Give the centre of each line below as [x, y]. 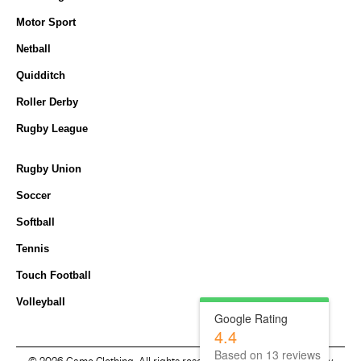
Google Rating [251, 319]
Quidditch [41, 75]
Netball [33, 49]
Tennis [33, 249]
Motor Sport [46, 22]
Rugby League [52, 129]
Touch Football [54, 275]
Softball [35, 222]
